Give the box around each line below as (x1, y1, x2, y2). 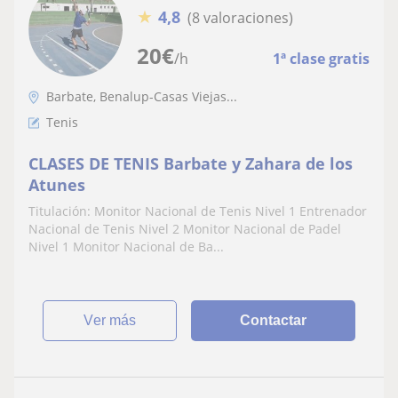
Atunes (28, 174, 85, 195)
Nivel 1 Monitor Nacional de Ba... (28, 238, 224, 255)
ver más (93, 313, 137, 328)
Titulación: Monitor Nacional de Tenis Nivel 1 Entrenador (28, 203, 367, 219)
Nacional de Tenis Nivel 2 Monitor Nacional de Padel (28, 220, 341, 237)
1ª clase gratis (273, 49, 370, 68)
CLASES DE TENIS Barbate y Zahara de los (28, 153, 353, 174)
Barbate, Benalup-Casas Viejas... (46, 88, 237, 105)
